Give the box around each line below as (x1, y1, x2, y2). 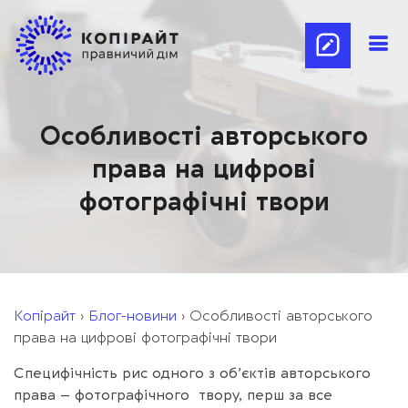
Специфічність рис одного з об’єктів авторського (14, 365, 371, 382)
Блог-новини (88, 308, 177, 324)
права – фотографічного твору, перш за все (14, 387, 332, 403)
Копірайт (14, 308, 76, 324)
